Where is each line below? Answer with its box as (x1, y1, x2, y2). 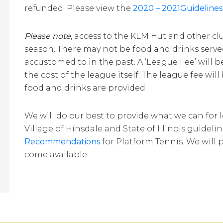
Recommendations (24, 137, 100, 146)
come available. (24, 150, 89, 159)
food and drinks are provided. (24, 83, 147, 93)
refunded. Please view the (24, 3, 133, 13)
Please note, (24, 31, 72, 41)
